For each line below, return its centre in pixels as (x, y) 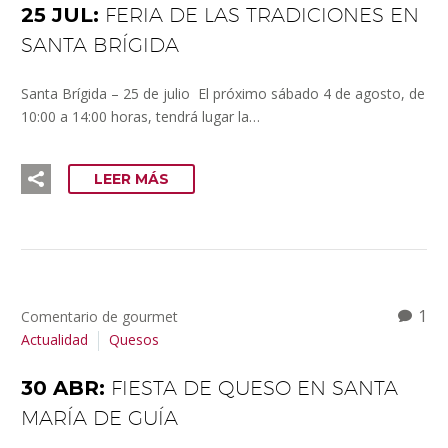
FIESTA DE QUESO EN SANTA (254, 388)
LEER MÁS (131, 178)
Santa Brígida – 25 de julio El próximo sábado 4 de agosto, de (223, 94)
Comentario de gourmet (99, 316)
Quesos (134, 339)
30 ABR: (66, 388)
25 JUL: (63, 14)
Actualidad (54, 339)
